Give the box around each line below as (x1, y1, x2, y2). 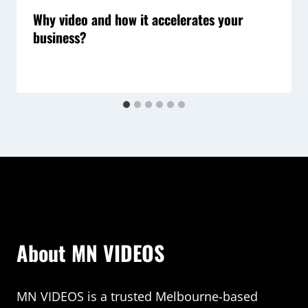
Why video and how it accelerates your (33, 9, 243, 30)
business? (33, 27, 87, 48)
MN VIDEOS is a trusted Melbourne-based (16, 288, 258, 305)
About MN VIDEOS (16, 237, 164, 269)
